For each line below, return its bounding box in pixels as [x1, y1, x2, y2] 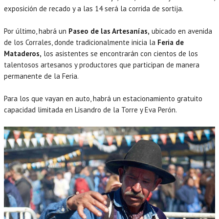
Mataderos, [4, 48, 42, 58]
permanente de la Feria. [4, 71, 79, 81]
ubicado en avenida [150, 26, 212, 36]
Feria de [155, 37, 184, 47]
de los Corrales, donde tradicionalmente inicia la [4, 37, 155, 47]
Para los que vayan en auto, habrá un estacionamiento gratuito [4, 93, 202, 103]
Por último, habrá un [4, 26, 66, 36]
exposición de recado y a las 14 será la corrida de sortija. [4, 3, 183, 13]
